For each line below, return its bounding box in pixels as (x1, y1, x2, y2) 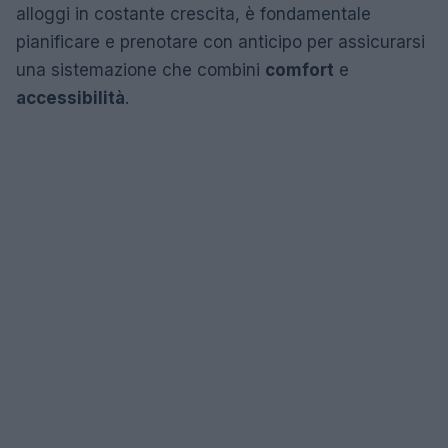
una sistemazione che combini (16, 59, 265, 80)
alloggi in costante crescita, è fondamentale (16, 3, 371, 24)
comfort (265, 59, 334, 80)
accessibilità (16, 87, 125, 108)
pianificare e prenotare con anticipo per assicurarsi (16, 31, 425, 52)
